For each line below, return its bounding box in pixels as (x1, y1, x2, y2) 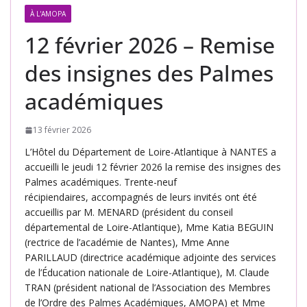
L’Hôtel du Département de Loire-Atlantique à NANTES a (25, 145, 276, 159)
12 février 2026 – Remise (25, 30, 275, 60)
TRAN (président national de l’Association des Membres (25, 281, 271, 295)
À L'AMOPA (30, 9, 66, 19)
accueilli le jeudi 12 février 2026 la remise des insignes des (25, 160, 281, 174)
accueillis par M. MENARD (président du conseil (25, 206, 233, 219)
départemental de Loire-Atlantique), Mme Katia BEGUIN (25, 221, 273, 234)
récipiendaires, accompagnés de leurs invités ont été (25, 191, 257, 204)
